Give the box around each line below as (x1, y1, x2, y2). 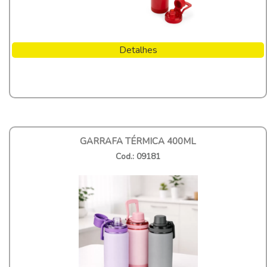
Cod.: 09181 (116, 150, 160, 162)
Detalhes (119, 43, 157, 57)
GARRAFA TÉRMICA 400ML (80, 135, 196, 147)
